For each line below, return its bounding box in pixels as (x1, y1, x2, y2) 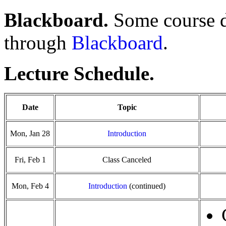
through (4, 32, 72, 53)
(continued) (127, 182, 165, 190)
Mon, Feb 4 (11, 182, 49, 190)
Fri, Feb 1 (14, 155, 46, 164)
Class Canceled (102, 155, 151, 164)
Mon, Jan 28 (10, 129, 50, 138)
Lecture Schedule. (4, 63, 154, 84)
